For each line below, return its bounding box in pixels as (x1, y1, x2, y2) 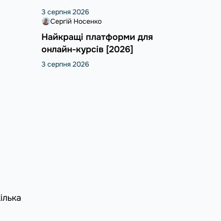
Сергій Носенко (50, 16, 102, 26)
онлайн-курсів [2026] (41, 43, 133, 55)
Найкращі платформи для (41, 31, 153, 42)
